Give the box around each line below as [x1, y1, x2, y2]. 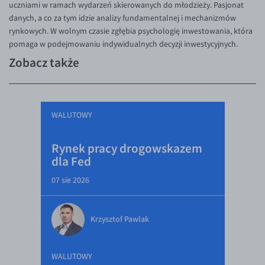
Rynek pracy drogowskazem [51, 140, 202, 156]
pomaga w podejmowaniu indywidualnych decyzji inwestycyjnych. [9, 39, 238, 49]
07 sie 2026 [51, 175, 89, 185]
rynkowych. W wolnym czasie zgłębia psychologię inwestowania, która [9, 26, 253, 36]
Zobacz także [9, 54, 79, 70]
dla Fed [51, 153, 91, 169]
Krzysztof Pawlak [90, 214, 149, 224]
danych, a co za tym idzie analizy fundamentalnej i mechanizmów [9, 13, 236, 23]
